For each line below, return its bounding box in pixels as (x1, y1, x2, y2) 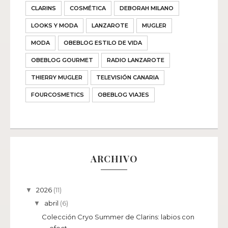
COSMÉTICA (70, 5, 106, 12)
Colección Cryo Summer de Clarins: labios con (42, 212, 195, 221)
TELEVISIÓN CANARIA (96, 74, 159, 81)
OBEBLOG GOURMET (31, 56, 93, 64)
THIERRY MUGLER (31, 74, 82, 81)
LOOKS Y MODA (31, 22, 78, 30)
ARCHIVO (90, 153, 138, 165)
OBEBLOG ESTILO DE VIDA (64, 39, 142, 47)
